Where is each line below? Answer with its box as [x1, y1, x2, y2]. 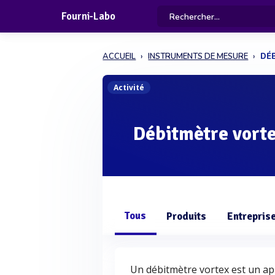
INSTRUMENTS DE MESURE [148, 51, 249, 62]
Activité [114, 82, 145, 93]
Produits [166, 210, 207, 223]
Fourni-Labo [61, 10, 115, 23]
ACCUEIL [103, 51, 136, 62]
